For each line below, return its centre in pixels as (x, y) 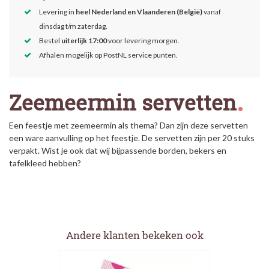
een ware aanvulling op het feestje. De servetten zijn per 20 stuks (132, 138)
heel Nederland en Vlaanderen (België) (139, 12)
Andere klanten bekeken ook (134, 235)
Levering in (57, 12)
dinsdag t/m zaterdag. (73, 26)
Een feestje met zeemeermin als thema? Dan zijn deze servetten (128, 125)
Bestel (50, 41)
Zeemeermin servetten (123, 102)
